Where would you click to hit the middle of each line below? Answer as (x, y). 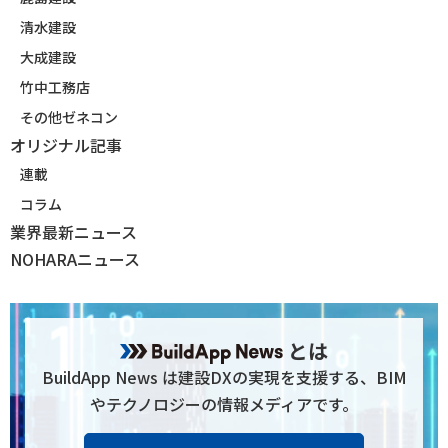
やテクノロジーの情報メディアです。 (224, 403)
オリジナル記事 (66, 144)
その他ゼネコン (69, 116)
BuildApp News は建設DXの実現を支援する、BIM (224, 376)
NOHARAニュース (75, 258)
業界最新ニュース (73, 231)
